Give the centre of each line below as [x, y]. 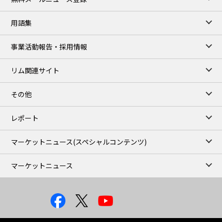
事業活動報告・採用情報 [49, 47]
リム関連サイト [35, 70]
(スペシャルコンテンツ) [110, 142]
